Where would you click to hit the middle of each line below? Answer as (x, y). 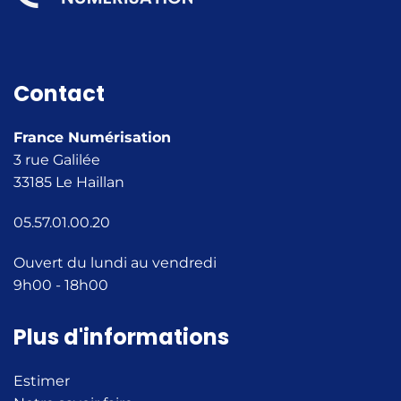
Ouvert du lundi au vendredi (115, 263)
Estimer (42, 381)
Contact (59, 94)
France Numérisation (92, 137)
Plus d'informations (121, 337)
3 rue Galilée (57, 160)
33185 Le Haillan (69, 182)
